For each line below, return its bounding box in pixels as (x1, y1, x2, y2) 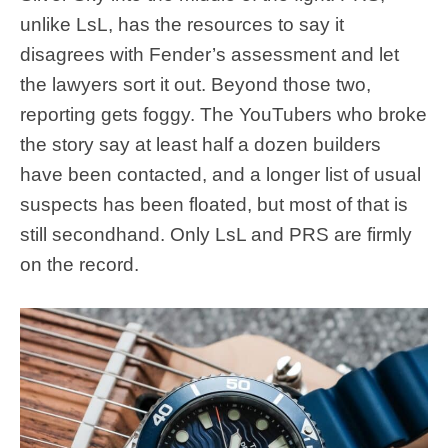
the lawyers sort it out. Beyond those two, (20, 73, 371, 95)
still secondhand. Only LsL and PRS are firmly (20, 223, 412, 245)
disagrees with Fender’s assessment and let (20, 43, 399, 65)
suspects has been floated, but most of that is (20, 193, 408, 215)
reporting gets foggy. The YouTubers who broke (20, 103, 427, 125)
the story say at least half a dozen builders (20, 133, 381, 155)
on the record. (20, 253, 139, 275)
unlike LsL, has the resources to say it (20, 13, 344, 35)
